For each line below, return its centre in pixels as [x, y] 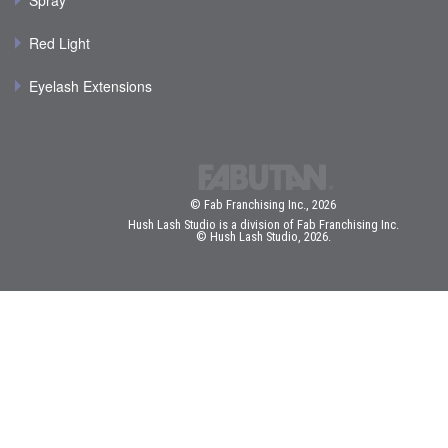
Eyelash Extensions [90, 86]
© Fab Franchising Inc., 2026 [263, 205]
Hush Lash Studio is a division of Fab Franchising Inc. [263, 225]
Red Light [59, 43]
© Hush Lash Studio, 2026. [263, 237]
